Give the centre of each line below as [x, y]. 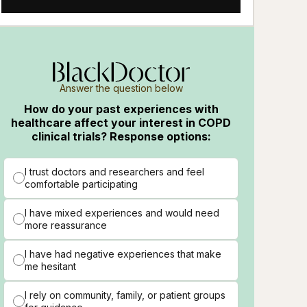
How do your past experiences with [121, 109]
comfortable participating [82, 184]
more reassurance [66, 225]
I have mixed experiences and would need [122, 212]
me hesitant [51, 266]
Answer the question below [121, 88]
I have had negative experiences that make [123, 254]
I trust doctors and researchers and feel [115, 171]
